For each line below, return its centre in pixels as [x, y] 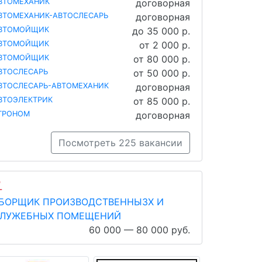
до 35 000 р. [161, 31]
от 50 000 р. [162, 73]
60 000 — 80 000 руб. [139, 230]
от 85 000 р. [162, 101]
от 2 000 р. [165, 45]
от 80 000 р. [162, 59]
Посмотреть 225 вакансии [120, 142]
